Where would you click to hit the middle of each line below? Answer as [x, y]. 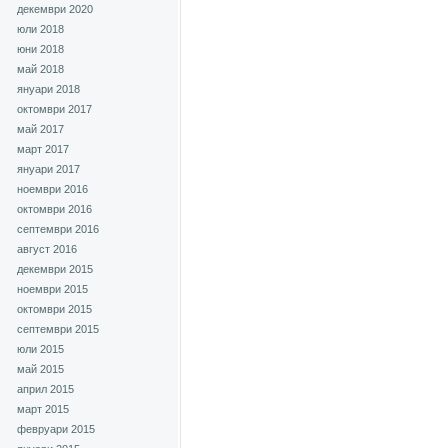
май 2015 [40, 369]
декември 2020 [55, 9]
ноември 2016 [52, 189]
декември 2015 [55, 269]
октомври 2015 [54, 309]
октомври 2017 [54, 109]
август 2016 [47, 249]
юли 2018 [40, 29]
